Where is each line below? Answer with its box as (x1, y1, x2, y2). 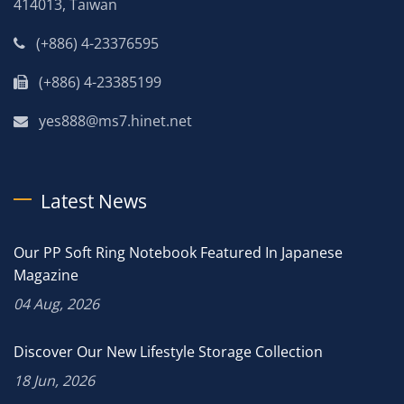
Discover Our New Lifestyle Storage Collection (14, 341, 323, 362)
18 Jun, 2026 (14, 370, 95, 390)
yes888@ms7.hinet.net (39, 110, 192, 131)
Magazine (14, 264, 78, 285)
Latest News (41, 188, 147, 214)
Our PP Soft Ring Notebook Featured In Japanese (14, 242, 343, 262)
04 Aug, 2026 (14, 293, 99, 314)
